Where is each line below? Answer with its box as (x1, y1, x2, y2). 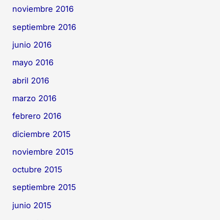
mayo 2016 (12, 57, 54, 68)
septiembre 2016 (12, 22, 77, 32)
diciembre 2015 (12, 129, 71, 139)
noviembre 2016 (12, 4, 74, 14)
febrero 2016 (12, 111, 62, 121)
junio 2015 (12, 200, 52, 210)
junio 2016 (12, 40, 52, 50)
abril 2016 (12, 75, 50, 85)
